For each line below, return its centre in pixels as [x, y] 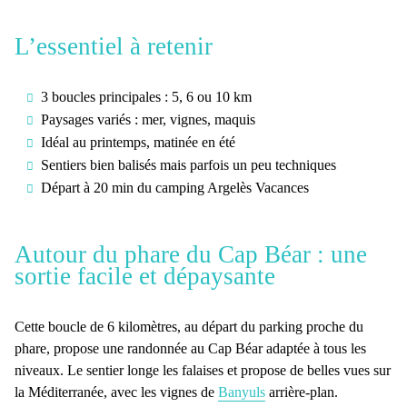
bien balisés [123, 165]
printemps [118, 143]
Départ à [67, 188]
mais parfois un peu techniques [246, 165]
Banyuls [242, 392]
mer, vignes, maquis [196, 120]
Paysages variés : [89, 120]
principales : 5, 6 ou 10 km [173, 97]
